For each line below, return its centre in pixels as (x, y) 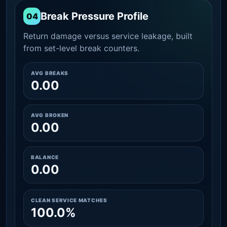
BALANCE (45, 157)
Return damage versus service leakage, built (108, 36)
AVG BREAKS (50, 73)
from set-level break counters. (81, 48)
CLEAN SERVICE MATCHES (69, 200)
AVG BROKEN (50, 115)
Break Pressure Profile (94, 16)
